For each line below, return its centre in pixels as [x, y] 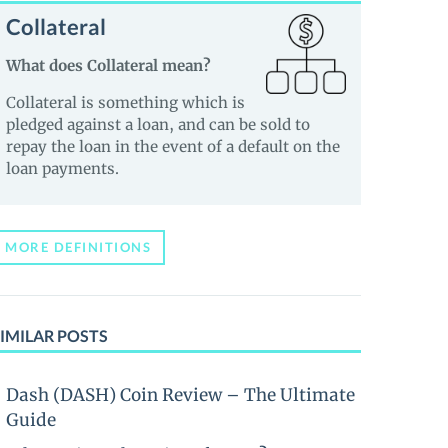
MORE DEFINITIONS [78, 247]
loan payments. [62, 168]
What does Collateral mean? [108, 65]
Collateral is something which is [125, 102]
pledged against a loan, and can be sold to [158, 124]
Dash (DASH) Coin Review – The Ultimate [180, 395]
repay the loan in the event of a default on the [173, 146]
